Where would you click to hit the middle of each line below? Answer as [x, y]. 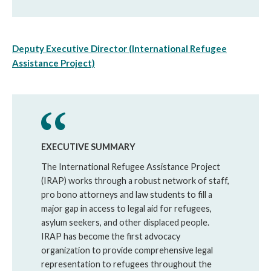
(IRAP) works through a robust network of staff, [135, 181]
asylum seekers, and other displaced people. [125, 223]
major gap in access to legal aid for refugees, [126, 209]
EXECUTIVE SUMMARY [88, 147]
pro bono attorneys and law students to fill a [127, 195]
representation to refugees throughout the [126, 264]
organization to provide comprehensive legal [127, 250]
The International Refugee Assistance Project [131, 167]
